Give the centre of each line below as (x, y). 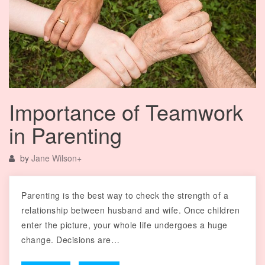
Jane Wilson (54, 158)
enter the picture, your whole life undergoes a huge (125, 225)
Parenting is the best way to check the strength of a (125, 195)
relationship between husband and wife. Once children (130, 210)
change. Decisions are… (70, 240)
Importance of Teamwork (126, 112)
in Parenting (65, 135)
